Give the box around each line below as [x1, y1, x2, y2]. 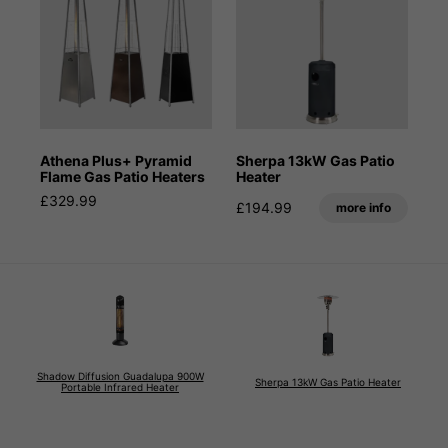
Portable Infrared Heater [61, 381, 179, 394]
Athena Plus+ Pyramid [40, 152, 192, 170]
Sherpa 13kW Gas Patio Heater [255, 375, 401, 388]
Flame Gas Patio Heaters [40, 168, 205, 186]
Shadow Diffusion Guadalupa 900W [36, 370, 204, 383]
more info [336, 200, 391, 216]
